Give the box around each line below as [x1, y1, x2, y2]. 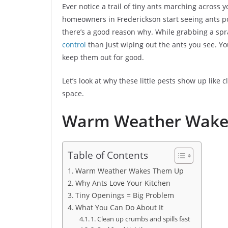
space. [62, 89, 84, 98]
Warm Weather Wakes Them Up [75, 166, 184, 176]
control [62, 40, 88, 49]
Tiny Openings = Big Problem [75, 190, 174, 200]
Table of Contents [68, 148, 148, 162]
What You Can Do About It [75, 203, 163, 212]
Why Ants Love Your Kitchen [75, 178, 170, 188]
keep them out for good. [62, 52, 144, 62]
